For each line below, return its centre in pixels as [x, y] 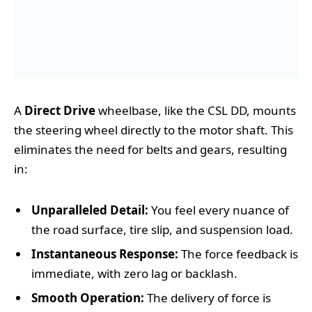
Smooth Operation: [88, 298]
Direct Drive [60, 110]
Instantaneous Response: [105, 254]
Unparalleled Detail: [90, 210]
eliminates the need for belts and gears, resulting [150, 149]
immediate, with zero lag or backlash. [134, 274]
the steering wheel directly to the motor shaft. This [154, 130]
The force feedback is [238, 254]
